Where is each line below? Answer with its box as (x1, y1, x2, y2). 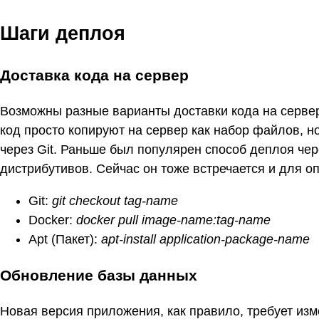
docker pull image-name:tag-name (76, 213, 271, 228)
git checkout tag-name (52, 194, 178, 209)
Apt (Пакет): (28, 232, 101, 247)
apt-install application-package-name (101, 232, 310, 247)
